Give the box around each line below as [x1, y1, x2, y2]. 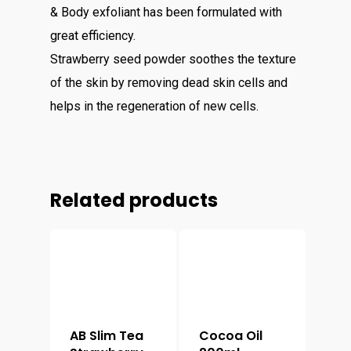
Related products [50, 187, 218, 214]
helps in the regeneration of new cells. [50, 99, 259, 114]
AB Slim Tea [70, 327, 143, 346]
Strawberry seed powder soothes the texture [50, 52, 296, 67]
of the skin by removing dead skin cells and [50, 75, 288, 91]
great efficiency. [50, 28, 136, 44]
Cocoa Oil [199, 327, 263, 346]
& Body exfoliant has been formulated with [50, 5, 282, 20]
